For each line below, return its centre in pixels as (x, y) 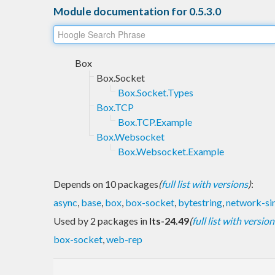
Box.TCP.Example (155, 122)
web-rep (124, 239)
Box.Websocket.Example (171, 151)
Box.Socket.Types (156, 92)
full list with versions (205, 184)
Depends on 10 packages (106, 184)
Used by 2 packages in (101, 220)
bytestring (200, 202)
